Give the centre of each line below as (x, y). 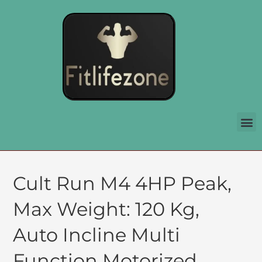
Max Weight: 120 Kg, (106, 209)
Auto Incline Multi (97, 235)
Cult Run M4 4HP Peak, (123, 184)
